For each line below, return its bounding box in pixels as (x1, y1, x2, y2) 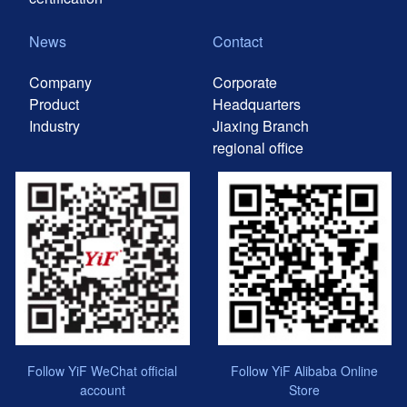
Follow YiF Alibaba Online (231, 362, 379, 381)
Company (29, 71, 93, 93)
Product (29, 93, 80, 114)
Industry (29, 114, 81, 136)
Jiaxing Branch (212, 114, 309, 136)
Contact (212, 30, 263, 52)
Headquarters (212, 93, 301, 114)
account (79, 381, 125, 400)
